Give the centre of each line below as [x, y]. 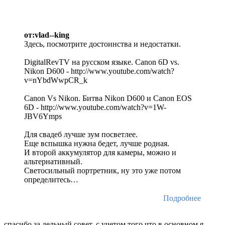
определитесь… [51, 180]
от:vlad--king [47, 35]
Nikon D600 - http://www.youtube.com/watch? [99, 71]
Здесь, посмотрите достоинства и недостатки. [102, 44]
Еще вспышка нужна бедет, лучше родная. [97, 144]
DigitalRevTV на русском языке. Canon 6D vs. [102, 62]
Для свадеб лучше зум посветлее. [81, 135]
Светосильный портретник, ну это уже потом [102, 171]
